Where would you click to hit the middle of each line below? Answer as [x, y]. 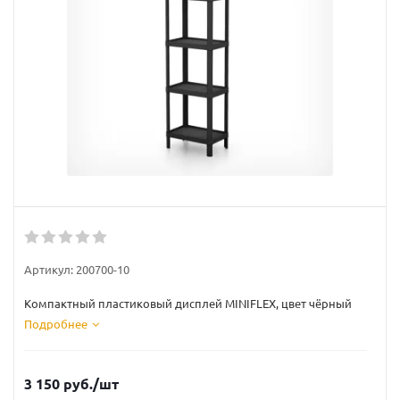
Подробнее [56, 324]
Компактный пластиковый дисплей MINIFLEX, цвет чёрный [188, 303]
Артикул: [49, 269]
